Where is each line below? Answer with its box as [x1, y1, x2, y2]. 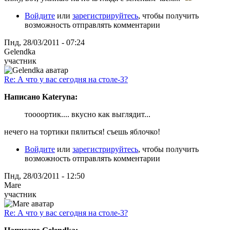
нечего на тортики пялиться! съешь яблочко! [4, 127, 160, 136]
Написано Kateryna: [4, 92, 78, 101]
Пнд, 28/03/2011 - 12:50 [4, 171, 85, 180]
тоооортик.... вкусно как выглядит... [25, 109, 150, 119]
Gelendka [4, 47, 35, 56]
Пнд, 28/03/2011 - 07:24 [4, 37, 85, 47]
